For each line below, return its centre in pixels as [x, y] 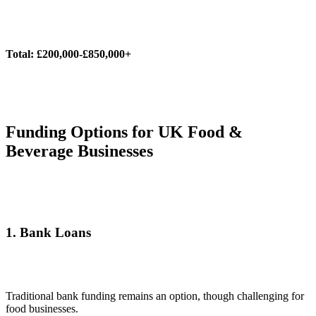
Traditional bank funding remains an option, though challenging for [155, 296]
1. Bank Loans [48, 232]
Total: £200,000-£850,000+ [68, 54]
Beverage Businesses [79, 151]
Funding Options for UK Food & [124, 132]
